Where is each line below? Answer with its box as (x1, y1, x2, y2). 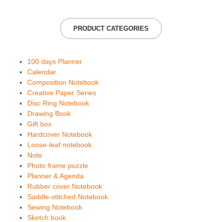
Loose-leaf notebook (27, 140, 92, 149)
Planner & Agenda (27, 171, 84, 180)
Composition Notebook (27, 78, 99, 86)
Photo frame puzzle (27, 161, 88, 169)
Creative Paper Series (27, 88, 96, 97)
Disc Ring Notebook (27, 99, 89, 107)
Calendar (27, 67, 56, 76)
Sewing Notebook (27, 203, 82, 211)
